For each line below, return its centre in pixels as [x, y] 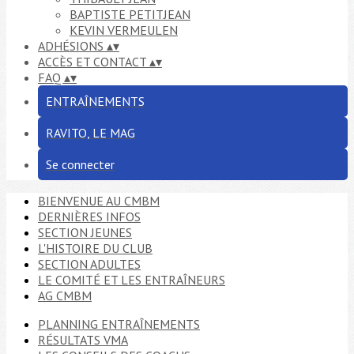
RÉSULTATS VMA [83, 340]
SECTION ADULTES [89, 264]
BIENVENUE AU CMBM [99, 201]
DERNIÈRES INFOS [89, 217]
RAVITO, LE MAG [90, 133]
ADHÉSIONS [72, 46]
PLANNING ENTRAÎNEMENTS [119, 324]
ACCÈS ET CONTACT [94, 62]
